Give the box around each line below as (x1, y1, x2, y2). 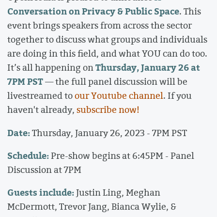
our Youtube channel (75, 89, 163, 102)
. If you (163, 89, 192, 102)
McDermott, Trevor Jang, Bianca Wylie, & (7, 200, 176, 213)
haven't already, (7, 103, 77, 116)
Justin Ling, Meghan (74, 186, 160, 199)
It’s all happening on (7, 61, 95, 74)
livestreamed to (7, 89, 75, 102)
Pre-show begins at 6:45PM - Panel (51, 149, 194, 162)
